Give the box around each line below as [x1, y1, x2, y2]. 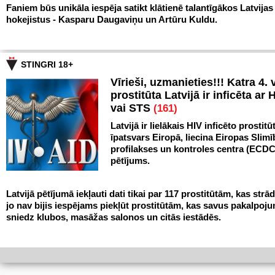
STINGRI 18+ [21, 60, 73, 69]
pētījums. [110, 155, 150, 166]
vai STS [110, 102, 153, 114]
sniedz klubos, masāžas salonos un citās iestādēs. [6, 212, 221, 222]
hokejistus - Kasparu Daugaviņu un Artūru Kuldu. [6, 14, 217, 25]
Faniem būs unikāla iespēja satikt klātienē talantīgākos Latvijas [6, 2, 273, 13]
